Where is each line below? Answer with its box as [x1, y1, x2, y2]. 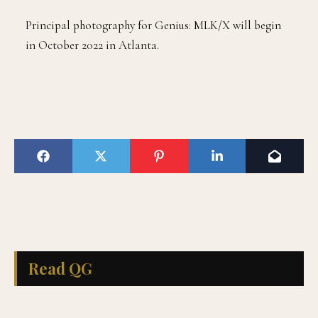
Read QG [28, 257, 92, 279]
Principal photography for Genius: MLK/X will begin [26, 17, 281, 33]
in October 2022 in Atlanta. [26, 37, 159, 53]
